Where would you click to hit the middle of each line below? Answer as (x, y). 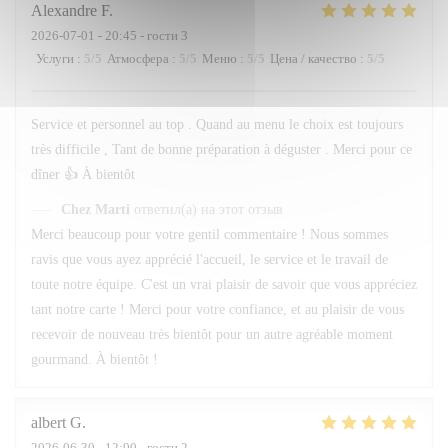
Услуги (55, 58)
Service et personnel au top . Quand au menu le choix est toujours (217, 124)
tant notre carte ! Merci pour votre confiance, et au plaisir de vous (217, 309)
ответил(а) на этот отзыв (208, 209)
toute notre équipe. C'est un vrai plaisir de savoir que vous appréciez (224, 284)
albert (48, 422)
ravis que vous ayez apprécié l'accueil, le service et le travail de (209, 259)
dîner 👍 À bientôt (83, 174)
